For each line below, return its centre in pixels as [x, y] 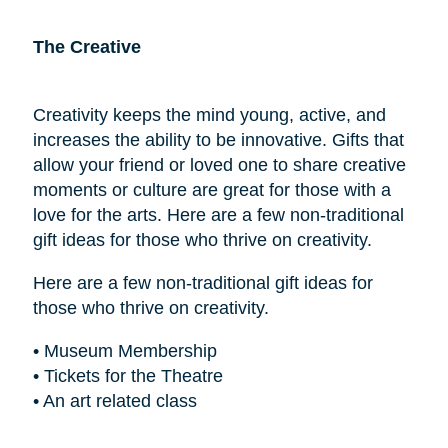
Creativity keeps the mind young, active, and [209, 114]
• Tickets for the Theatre [127, 375]
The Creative [86, 46]
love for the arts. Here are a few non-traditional [218, 214]
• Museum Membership [124, 350]
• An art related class [114, 400]
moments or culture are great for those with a [211, 189]
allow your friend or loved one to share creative [219, 164]
